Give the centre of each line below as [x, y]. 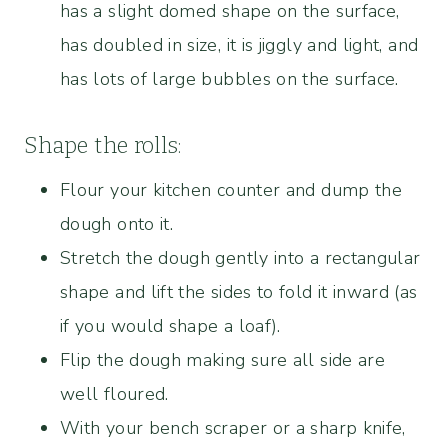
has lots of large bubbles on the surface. [229, 78]
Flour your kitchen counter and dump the [231, 189]
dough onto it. [117, 223]
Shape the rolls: [103, 145]
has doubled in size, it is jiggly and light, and [239, 44]
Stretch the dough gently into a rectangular [240, 257]
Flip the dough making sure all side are [223, 359]
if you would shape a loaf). [170, 325]
